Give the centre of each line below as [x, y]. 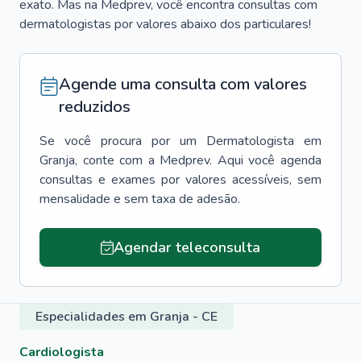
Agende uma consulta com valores [183, 84]
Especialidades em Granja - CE [127, 317]
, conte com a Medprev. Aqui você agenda [198, 160]
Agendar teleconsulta [187, 247]
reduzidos [95, 107]
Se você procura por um [118, 141]
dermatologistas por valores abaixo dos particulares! [165, 24]
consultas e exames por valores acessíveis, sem [180, 180]
